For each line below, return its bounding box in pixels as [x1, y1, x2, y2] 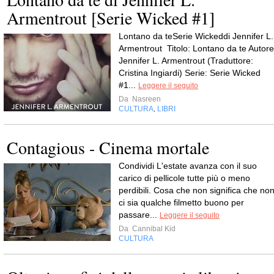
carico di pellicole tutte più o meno [119, 173, 250, 183]
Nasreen [130, 95, 161, 103]
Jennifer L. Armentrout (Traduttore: [119, 56, 253, 65]
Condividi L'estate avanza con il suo [119, 161, 257, 171]
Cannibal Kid [130, 224, 176, 233]
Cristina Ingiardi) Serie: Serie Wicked [119, 68, 261, 78]
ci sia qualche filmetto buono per [119, 198, 244, 207]
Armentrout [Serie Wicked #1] [7, 6, 215, 29]
